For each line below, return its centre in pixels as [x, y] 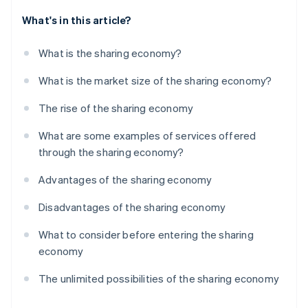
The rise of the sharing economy [116, 108]
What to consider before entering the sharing [146, 235]
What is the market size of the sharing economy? [155, 81]
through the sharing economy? [111, 152]
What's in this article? [77, 20]
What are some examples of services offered [147, 136]
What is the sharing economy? [110, 53]
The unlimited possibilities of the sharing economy [159, 279]
